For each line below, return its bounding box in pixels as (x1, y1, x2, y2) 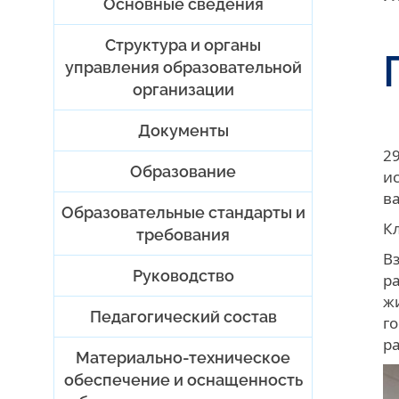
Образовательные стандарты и (61, 202, 305, 222)
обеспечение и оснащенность (63, 370, 303, 389)
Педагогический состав (89, 306, 277, 326)
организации (132, 79, 234, 99)
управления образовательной (64, 57, 302, 77)
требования (136, 224, 231, 244)
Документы (137, 120, 229, 140)
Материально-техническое (76, 347, 291, 367)
